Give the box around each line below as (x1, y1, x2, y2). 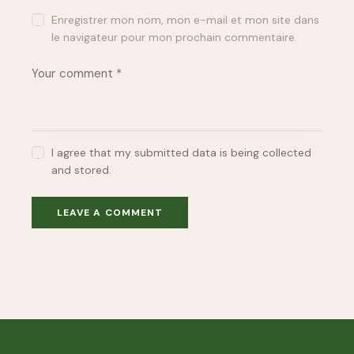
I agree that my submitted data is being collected (51, 145, 312, 160)
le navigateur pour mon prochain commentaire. (51, 29, 298, 44)
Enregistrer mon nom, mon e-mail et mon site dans (51, 12, 320, 27)
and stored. (51, 163, 112, 178)
